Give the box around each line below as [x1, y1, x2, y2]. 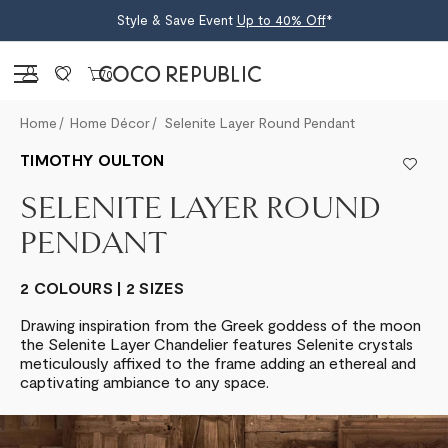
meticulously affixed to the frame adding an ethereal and [20, 353, 416, 372]
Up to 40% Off [236, 12, 326, 28]
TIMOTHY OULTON [20, 150, 165, 169]
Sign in [38, 64, 93, 81]
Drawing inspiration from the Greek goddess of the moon [20, 315, 421, 334]
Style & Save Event [116, 12, 237, 28]
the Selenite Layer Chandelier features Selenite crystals [20, 334, 413, 353]
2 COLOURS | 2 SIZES [20, 278, 185, 297]
